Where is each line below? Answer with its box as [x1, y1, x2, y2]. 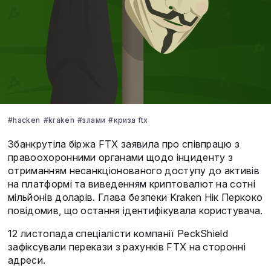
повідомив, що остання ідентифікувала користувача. [8, 204, 263, 217]
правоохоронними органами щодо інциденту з [8, 151, 233, 164]
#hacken [8, 116, 41, 125]
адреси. [8, 254, 48, 267]
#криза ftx [108, 116, 148, 125]
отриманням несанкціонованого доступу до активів [8, 165, 260, 177]
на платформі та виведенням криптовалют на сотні [8, 178, 256, 191]
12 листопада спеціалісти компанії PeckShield [8, 227, 229, 240]
